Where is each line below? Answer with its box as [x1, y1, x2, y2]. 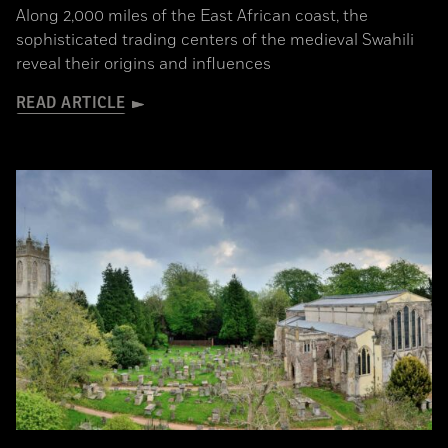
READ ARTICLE [16, 94, 126, 112]
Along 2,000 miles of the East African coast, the [16, 5, 368, 27]
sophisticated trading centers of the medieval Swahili [16, 29, 414, 51]
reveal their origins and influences [16, 53, 271, 75]
